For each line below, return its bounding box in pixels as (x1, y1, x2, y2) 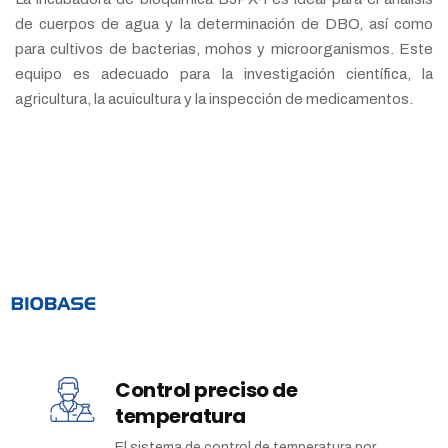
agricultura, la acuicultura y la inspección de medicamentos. (15, 91, 413, 107)
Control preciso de (115, 376, 297, 405)
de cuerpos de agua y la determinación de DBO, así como (15, 16, 433, 32)
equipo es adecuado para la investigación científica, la (15, 66, 433, 82)
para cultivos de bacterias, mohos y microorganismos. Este (15, 41, 433, 57)
